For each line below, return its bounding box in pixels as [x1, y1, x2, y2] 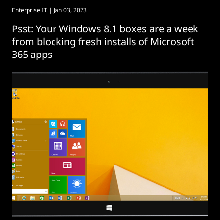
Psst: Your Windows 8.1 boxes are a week [12, 22, 198, 35]
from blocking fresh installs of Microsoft [12, 35, 194, 48]
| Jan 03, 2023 [47, 6, 87, 14]
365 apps [12, 48, 53, 61]
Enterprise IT [12, 6, 47, 14]
